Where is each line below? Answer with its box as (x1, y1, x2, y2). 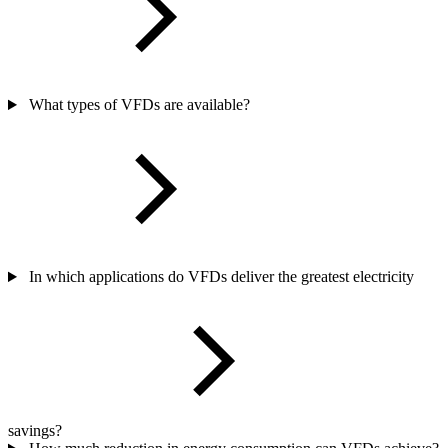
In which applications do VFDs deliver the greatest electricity (28, 268, 414, 286)
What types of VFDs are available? (28, 96, 250, 114)
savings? (8, 422, 62, 440)
